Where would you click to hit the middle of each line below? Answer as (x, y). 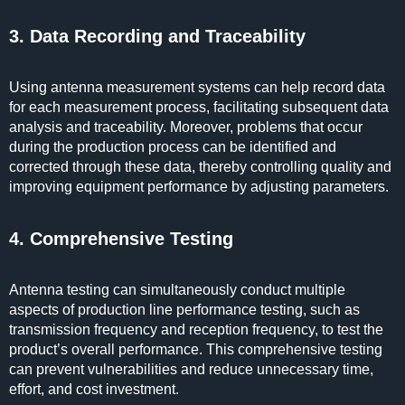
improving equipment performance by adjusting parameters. (201, 187)
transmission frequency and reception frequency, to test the (196, 330)
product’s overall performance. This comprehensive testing (196, 349)
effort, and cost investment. (94, 389)
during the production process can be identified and (173, 147)
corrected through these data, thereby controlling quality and (200, 167)
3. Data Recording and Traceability (157, 36)
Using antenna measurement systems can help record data (197, 87)
